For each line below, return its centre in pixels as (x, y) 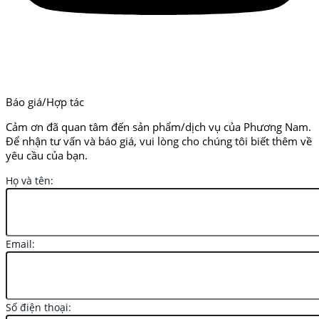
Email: (20, 244)
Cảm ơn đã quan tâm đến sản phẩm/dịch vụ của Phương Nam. (158, 126)
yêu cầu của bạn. (47, 155)
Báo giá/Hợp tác (45, 102)
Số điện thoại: (38, 307)
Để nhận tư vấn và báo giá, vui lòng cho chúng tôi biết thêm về (159, 141)
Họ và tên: (30, 180)
